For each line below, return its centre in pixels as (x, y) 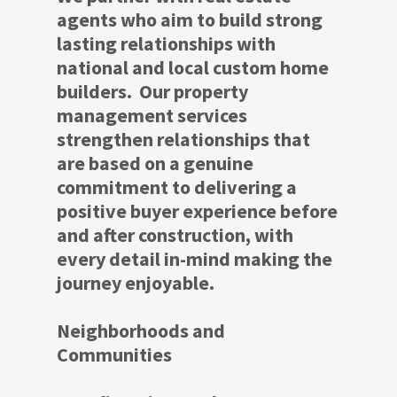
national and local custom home (193, 68)
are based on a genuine (155, 163)
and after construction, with (175, 235)
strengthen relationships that (183, 140)
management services (152, 116)
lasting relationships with (166, 44)
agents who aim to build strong (190, 20)
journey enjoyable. (136, 283)
